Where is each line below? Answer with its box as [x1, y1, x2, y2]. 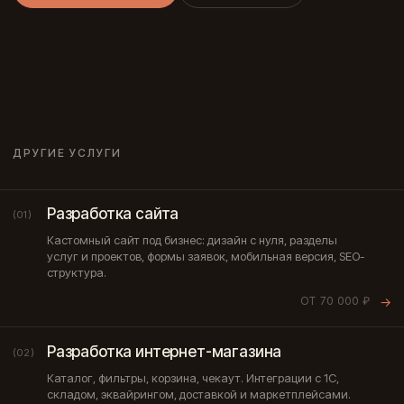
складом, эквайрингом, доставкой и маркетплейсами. [47, 387, 351, 401]
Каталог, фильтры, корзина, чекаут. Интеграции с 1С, [47, 371, 339, 385]
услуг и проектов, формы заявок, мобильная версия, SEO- [47, 249, 364, 263]
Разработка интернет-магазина [47, 343, 282, 361]
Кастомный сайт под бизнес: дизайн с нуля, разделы [47, 233, 337, 247]
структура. [47, 265, 106, 280]
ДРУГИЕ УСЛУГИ [13, 146, 122, 160]
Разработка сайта [47, 205, 179, 223]
